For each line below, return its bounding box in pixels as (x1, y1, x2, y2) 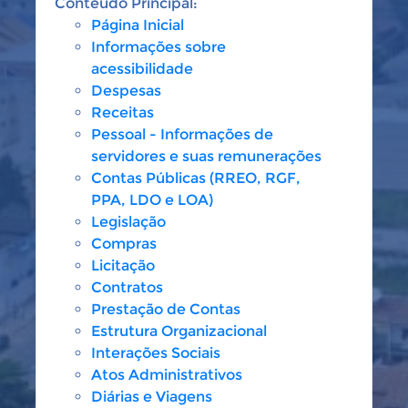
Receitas (91, 104, 154, 121)
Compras (91, 235, 157, 252)
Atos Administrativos (91, 366, 242, 383)
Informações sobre (91, 38, 226, 56)
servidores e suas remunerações (91, 148, 321, 165)
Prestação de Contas (91, 301, 240, 318)
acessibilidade (91, 60, 193, 77)
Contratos (91, 279, 163, 296)
